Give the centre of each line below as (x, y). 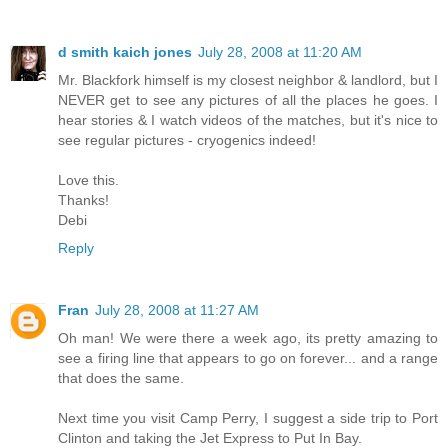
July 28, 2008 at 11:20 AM (280, 51)
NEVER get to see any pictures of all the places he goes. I (248, 99)
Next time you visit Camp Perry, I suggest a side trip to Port (248, 417)
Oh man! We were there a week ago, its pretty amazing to (248, 337)
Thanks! (83, 199)
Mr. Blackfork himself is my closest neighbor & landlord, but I (248, 79)
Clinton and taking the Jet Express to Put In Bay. (210, 437)
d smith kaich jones (125, 51)
